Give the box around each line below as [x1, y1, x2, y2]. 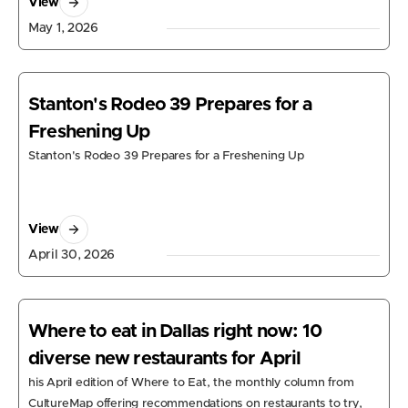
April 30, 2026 [28, 249, 116, 262]
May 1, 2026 [28, 22, 98, 36]
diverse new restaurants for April [28, 350, 301, 369]
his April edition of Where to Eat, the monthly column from [28, 377, 354, 390]
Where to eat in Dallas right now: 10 [28, 322, 322, 342]
